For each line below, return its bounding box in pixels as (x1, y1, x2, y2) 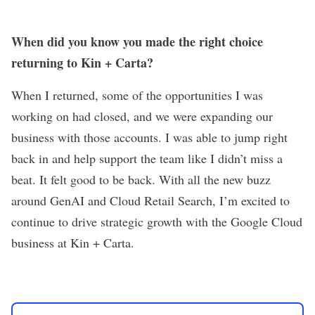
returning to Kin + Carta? (11, 53, 157, 72)
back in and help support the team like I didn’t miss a (11, 150, 283, 167)
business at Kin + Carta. (11, 234, 134, 251)
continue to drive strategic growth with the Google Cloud (11, 213, 302, 230)
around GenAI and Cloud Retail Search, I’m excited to (11, 192, 290, 209)
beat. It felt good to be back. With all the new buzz (11, 171, 271, 188)
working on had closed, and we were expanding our (11, 108, 273, 124)
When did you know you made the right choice (11, 32, 263, 51)
